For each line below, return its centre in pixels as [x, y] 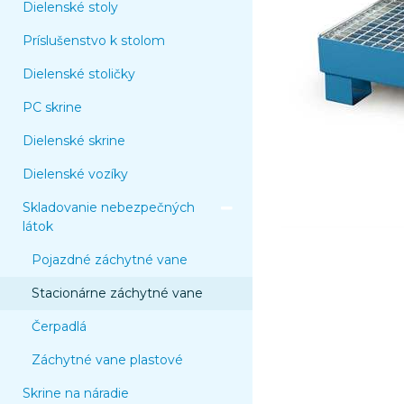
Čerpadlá [59, 326]
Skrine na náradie [76, 393]
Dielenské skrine [74, 141]
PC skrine [52, 107]
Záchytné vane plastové [107, 360]
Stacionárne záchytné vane [117, 293]
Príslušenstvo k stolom [94, 41]
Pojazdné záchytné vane [110, 260]
